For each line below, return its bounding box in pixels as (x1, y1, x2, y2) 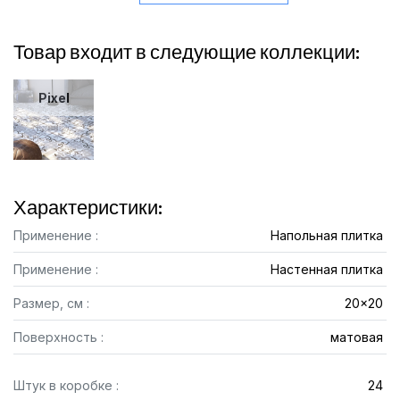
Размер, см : (13, 296, 89, 311)
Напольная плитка (270, 228, 383, 243)
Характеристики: (13, 195, 162, 220)
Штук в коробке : (13, 378, 119, 393)
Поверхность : (13, 329, 104, 345)
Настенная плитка (270, 262, 383, 277)
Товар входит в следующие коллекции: (13, 39, 360, 64)
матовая (329, 329, 383, 345)
